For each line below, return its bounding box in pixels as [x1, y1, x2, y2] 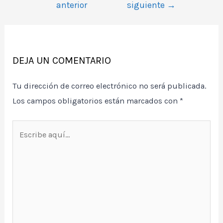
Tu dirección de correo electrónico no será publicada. [12, 81, 207, 91]
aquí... [12, 137, 34, 147]
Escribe [12, 122, 39, 132]
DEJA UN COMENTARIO [12, 54, 111, 66]
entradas [31, 8, 63, 18]
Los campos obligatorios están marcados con [12, 96, 180, 106]
